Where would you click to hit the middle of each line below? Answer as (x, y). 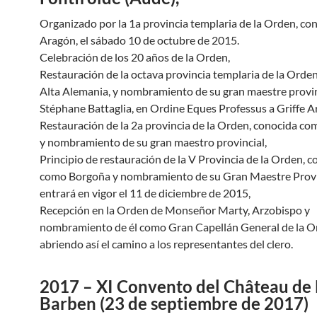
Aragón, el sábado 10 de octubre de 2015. (139, 40)
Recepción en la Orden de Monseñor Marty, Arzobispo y (175, 210)
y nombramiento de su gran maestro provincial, (153, 142)
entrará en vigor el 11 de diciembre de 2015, (145, 193)
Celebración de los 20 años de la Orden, (135, 57)
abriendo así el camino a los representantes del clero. (166, 244)
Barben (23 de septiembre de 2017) (174, 303)
